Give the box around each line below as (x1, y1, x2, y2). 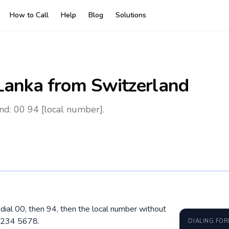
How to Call (10, 10, 49, 20)
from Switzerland (43, 73, 189, 98)
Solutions (116, 10, 146, 20)
